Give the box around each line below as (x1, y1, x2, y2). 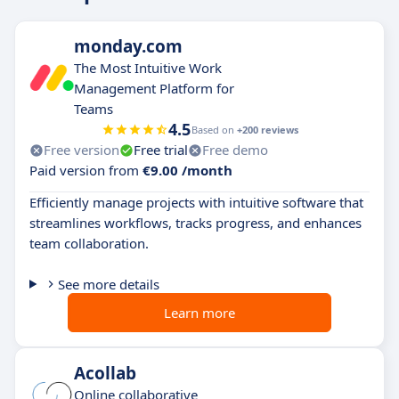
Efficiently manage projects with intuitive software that (29, 193, 363, 211)
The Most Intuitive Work (74, 59, 222, 77)
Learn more (164, 304, 235, 322)
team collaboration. (29, 234, 149, 252)
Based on (191, 123, 237, 136)
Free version (44, 141, 119, 159)
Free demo (202, 141, 268, 159)
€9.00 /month (142, 161, 232, 179)
